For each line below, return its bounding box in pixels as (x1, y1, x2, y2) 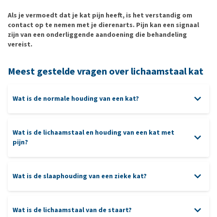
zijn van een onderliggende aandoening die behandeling (8, 30, 187, 39)
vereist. (8, 40, 32, 49)
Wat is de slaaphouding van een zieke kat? (13, 171, 147, 181)
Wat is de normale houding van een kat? (13, 94, 139, 103)
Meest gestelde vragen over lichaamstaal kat (8, 65, 203, 78)
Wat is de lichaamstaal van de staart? (13, 205, 132, 215)
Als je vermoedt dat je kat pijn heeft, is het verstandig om (8, 11, 192, 20)
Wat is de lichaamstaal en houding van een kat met (13, 128, 174, 137)
